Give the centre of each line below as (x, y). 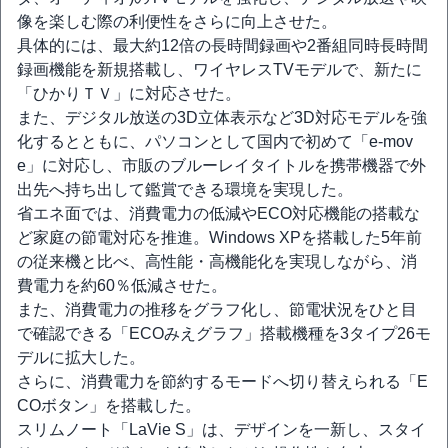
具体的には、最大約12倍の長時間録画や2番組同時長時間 (222, 45)
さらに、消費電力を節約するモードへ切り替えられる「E (222, 381)
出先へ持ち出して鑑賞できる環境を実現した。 (185, 189)
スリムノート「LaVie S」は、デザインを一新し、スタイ (221, 429)
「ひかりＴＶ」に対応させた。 (129, 93)
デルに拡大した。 (81, 357)
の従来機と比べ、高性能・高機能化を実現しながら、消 (217, 261)
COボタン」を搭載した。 (109, 405)
